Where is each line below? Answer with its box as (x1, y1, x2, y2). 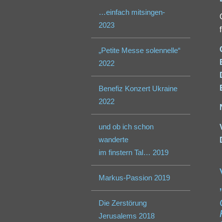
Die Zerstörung (99, 199, 147, 208)
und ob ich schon (99, 122, 154, 131)
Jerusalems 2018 (99, 212, 155, 221)
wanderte (99, 135, 129, 144)
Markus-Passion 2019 (99, 173, 170, 182)
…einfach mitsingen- (99, 8, 166, 17)
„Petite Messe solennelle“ (99, 46, 181, 55)
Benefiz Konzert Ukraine (99, 84, 178, 93)
